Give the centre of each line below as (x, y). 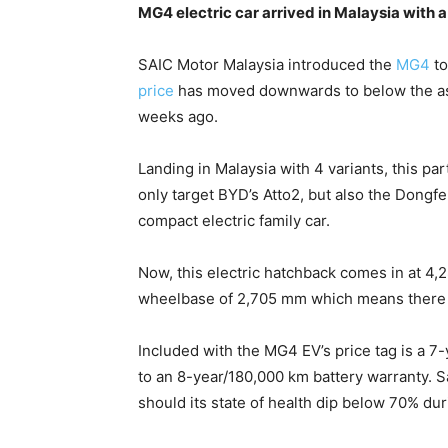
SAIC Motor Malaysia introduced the (267, 65)
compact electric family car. (234, 221)
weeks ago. (178, 117)
